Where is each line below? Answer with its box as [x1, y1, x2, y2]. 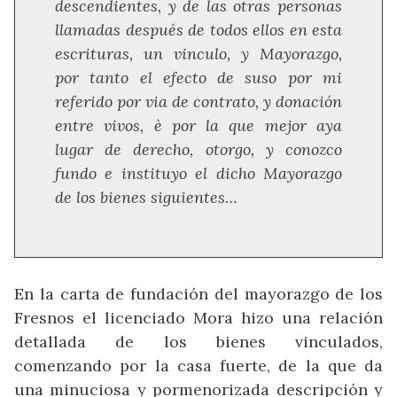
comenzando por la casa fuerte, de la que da [14, 355, 383, 377]
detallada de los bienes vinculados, [14, 331, 383, 353]
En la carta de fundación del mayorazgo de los [14, 284, 383, 305]
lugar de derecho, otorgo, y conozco [55, 139, 342, 160]
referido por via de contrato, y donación [55, 91, 342, 113]
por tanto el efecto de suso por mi [55, 67, 342, 89]
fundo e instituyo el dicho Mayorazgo [55, 163, 342, 184]
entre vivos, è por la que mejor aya [55, 115, 342, 136]
